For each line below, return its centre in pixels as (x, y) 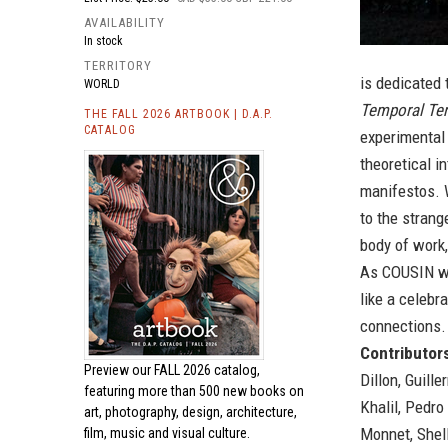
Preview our (119, 370)
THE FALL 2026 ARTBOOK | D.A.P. (178, 114)
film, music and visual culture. (167, 433)
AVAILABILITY (124, 22)
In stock (103, 41)
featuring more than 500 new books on (194, 391)
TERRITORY (118, 65)
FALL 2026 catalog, (207, 370)
